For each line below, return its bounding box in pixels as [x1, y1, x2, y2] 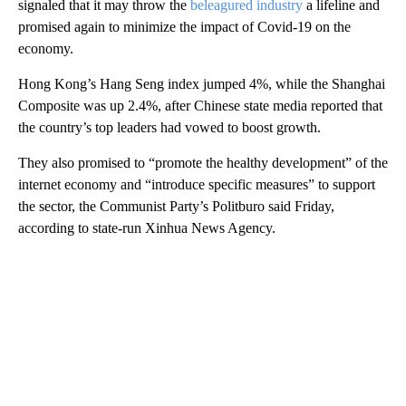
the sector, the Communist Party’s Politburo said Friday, [18, 198, 334, 214]
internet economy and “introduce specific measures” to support [18, 176, 375, 192]
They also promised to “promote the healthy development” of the [18, 154, 388, 170]
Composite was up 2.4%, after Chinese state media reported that [18, 97, 382, 113]
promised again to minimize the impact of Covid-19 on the [18, 18, 351, 34]
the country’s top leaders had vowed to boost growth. [18, 119, 321, 135]
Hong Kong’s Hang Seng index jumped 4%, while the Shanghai [18, 75, 385, 92]
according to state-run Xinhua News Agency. [18, 219, 275, 236]
